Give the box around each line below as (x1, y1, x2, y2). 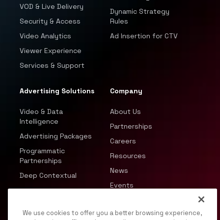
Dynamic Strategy (110, 7, 169, 16)
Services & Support (20, 61, 84, 70)
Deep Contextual (20, 171, 77, 180)
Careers (110, 137, 136, 146)
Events (110, 181, 134, 190)
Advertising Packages (20, 132, 92, 141)
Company (110, 86, 142, 96)
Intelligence (20, 117, 58, 126)
